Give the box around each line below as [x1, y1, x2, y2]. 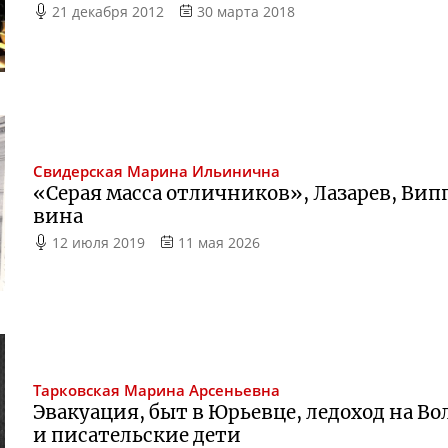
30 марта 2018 [196, 2, 295, 22]
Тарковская [33, 380, 121, 402]
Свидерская [33, 160, 124, 182]
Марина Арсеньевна [124, 380, 281, 402]
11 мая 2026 [177, 232, 260, 252]
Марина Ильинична [127, 160, 281, 182]
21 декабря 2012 [52, 2, 165, 22]
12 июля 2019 [52, 232, 146, 252]
